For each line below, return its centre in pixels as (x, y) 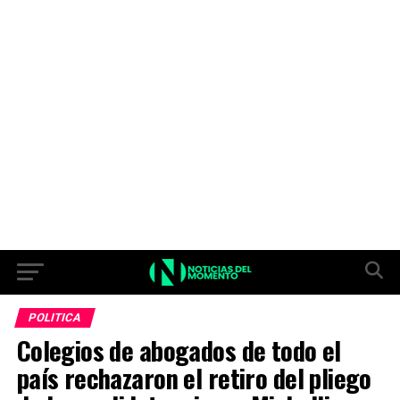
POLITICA (54, 317)
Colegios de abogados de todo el (179, 350)
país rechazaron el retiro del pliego (194, 378)
